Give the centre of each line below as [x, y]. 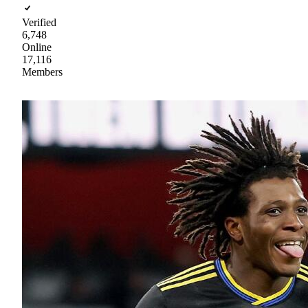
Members [42, 71]
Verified [39, 22]
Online [37, 47]
